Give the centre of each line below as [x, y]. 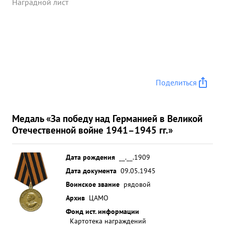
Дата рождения [90, 157]
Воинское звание [93, 184]
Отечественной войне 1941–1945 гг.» [92, 130]
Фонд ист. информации [102, 211]
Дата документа [91, 171]
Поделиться [176, 82]
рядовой [137, 184]
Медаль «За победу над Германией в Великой [107, 118]
